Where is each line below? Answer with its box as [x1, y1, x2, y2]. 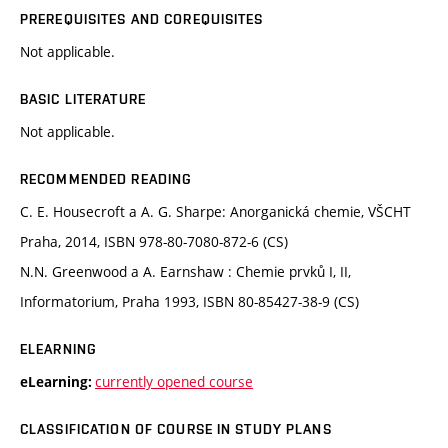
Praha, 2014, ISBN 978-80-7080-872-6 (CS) [20, 232, 288, 252]
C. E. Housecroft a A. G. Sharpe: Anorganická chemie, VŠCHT [20, 202, 411, 222]
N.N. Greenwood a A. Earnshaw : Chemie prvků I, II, [20, 262, 351, 282]
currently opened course [95, 372, 253, 392]
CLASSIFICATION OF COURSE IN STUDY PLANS [20, 421, 332, 438]
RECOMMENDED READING [20, 171, 193, 188]
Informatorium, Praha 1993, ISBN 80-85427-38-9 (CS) [20, 292, 359, 312]
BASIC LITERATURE [20, 91, 146, 108]
